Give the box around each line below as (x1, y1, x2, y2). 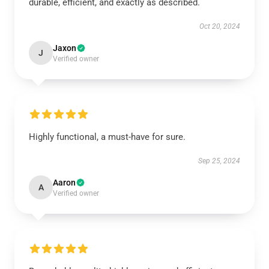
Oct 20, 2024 (199, 22, 240, 31)
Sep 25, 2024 (198, 157, 240, 165)
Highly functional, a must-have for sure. (29, 131, 186, 142)
